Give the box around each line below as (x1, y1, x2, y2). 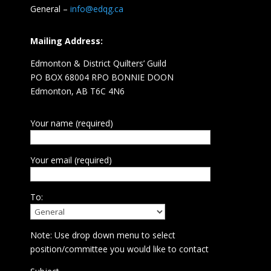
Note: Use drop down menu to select (30, 229, 175, 241)
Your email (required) (30, 154, 112, 166)
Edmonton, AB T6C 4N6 (30, 85, 125, 97)
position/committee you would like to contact (30, 243, 209, 255)
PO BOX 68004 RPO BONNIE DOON (30, 71, 174, 83)
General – (30, 3, 70, 15)
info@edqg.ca (70, 3, 123, 15)
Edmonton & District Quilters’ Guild (30, 57, 166, 70)
